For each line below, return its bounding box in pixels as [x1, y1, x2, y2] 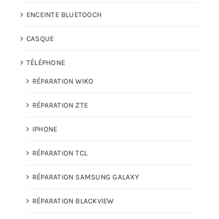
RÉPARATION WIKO [32, 76, 94, 86]
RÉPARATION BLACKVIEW [32, 196, 114, 205]
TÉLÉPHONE [26, 58, 66, 67]
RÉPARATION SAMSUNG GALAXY [32, 172, 139, 181]
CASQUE [26, 34, 54, 43]
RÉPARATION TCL [32, 148, 88, 157]
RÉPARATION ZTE [32, 100, 88, 109]
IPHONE [32, 124, 58, 133]
